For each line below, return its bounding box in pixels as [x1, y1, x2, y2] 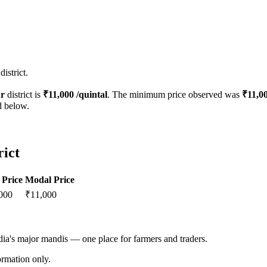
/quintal [74, 89, 107, 100]
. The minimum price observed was [107, 89, 242, 100]
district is [5, 89, 43, 100]
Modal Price [25, 174, 74, 185]
